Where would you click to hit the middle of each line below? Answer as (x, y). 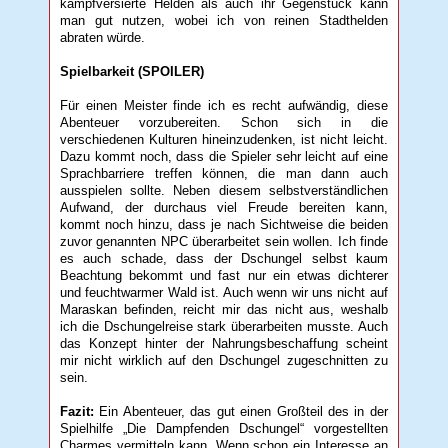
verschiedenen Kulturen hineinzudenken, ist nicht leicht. (224, 139)
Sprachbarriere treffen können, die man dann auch (224, 173)
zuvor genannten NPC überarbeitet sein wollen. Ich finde (224, 241)
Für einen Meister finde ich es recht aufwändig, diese (224, 105)
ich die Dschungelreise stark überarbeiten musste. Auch (224, 326)
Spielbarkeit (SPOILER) (132, 71)
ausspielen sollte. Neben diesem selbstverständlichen (224, 190)
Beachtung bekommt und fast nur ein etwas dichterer (224, 275)
